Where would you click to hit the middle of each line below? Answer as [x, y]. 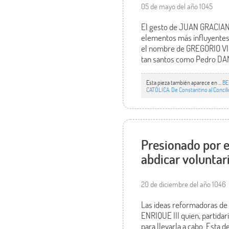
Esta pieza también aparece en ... [185, 82]
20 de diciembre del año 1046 [184, 184]
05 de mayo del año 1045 [177, 6]
